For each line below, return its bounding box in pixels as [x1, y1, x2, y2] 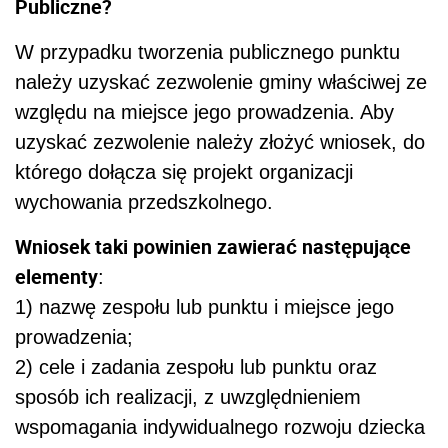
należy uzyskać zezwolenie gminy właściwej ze [15, 71, 427, 94]
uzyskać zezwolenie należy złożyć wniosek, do [15, 131, 425, 154]
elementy [15, 263, 98, 291]
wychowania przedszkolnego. [15, 191, 273, 214]
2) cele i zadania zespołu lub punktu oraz [15, 356, 377, 379]
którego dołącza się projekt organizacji [15, 161, 353, 184]
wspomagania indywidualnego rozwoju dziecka [15, 416, 425, 439]
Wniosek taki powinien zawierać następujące [15, 233, 411, 261]
